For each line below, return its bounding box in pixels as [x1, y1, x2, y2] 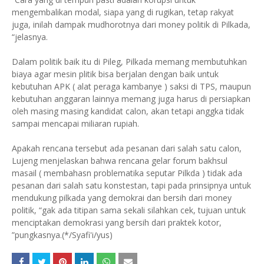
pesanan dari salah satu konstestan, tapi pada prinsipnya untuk [12, 180, 251, 191]
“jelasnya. [12, 31, 48, 42]
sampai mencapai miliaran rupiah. [12, 118, 139, 129]
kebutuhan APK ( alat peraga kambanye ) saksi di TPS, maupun [12, 81, 251, 92]
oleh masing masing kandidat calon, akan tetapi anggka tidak [12, 105, 244, 117]
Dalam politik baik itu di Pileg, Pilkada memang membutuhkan [12, 56, 247, 67]
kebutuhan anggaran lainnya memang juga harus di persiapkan [12, 93, 250, 104]
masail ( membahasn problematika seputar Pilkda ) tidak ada [12, 167, 242, 179]
